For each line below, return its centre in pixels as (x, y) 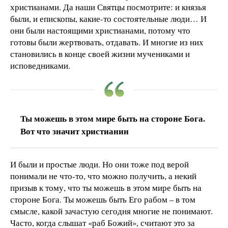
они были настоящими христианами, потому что (100, 30)
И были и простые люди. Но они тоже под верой (99, 164)
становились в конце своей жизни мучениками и (100, 53)
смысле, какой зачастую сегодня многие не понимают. (111, 211)
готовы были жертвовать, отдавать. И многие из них (107, 42)
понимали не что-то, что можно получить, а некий (103, 176)
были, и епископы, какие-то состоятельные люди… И (108, 18)
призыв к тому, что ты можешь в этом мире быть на (106, 187)
